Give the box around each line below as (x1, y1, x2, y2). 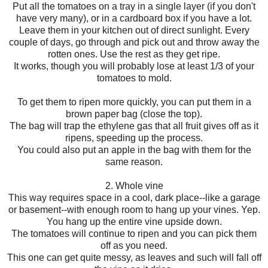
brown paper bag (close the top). (66, 108, 202, 119)
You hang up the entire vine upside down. (46, 216, 222, 227)
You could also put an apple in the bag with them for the (17, 144, 251, 155)
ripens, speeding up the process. (65, 132, 203, 143)
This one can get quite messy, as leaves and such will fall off (7, 252, 261, 263)
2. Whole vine (105, 180, 163, 191)
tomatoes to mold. (96, 72, 172, 83)
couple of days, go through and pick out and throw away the (8, 36, 260, 47)
